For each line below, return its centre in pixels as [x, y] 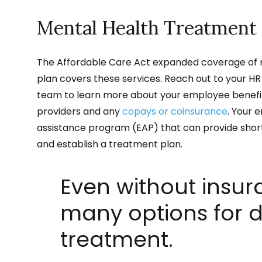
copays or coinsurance [175, 111]
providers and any [80, 111]
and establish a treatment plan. [110, 144]
